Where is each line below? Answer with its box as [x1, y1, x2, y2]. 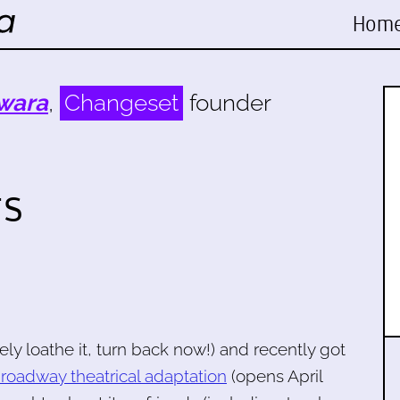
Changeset [64, 89, 179, 116]
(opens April [227, 365, 322, 386]
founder [183, 89, 271, 116]
